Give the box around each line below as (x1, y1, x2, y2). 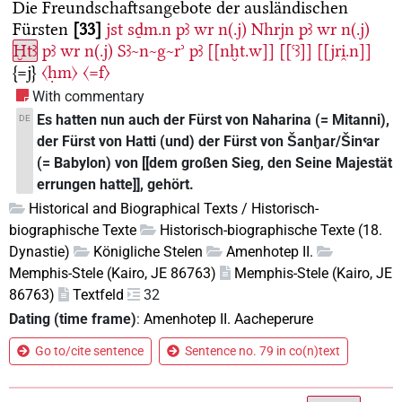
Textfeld (73, 285, 124, 303)
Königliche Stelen (93, 242, 203, 260)
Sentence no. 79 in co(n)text (185, 344, 340, 359)
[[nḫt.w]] (207, 39, 275, 61)
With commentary (32, 87, 144, 105)
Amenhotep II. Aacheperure (144, 310, 313, 328)
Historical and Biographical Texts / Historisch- (29, 199, 319, 217)
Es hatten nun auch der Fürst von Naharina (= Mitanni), (37, 110, 390, 128)
